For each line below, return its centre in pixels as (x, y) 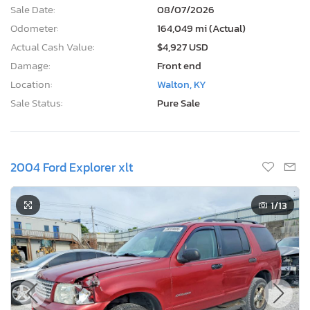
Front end (179, 65)
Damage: (30, 65)
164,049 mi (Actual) (201, 28)
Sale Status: (37, 102)
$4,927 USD (183, 46)
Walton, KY (182, 84)
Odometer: (35, 28)
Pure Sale (179, 102)
